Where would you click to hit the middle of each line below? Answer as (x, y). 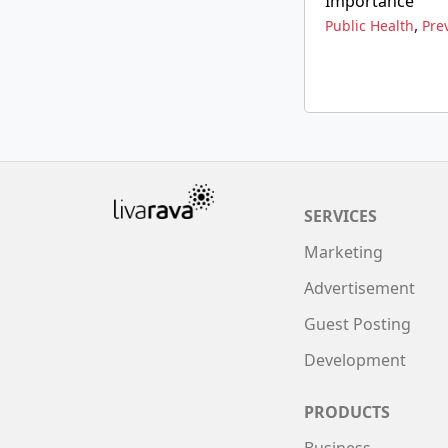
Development (355, 360)
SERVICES (340, 216)
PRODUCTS (347, 412)
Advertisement (359, 288)
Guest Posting (357, 324)
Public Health (369, 25)
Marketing (343, 252)
